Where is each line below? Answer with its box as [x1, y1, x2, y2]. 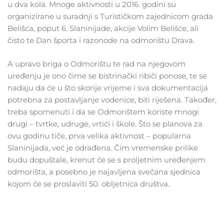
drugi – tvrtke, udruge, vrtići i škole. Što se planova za [7, 118, 202, 128]
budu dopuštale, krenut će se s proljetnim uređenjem [7, 154, 205, 164]
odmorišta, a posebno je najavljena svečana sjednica [7, 166, 200, 176]
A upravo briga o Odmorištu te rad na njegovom [7, 58, 185, 68]
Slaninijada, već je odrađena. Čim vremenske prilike [7, 142, 198, 152]
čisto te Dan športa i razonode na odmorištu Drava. [7, 35, 194, 45]
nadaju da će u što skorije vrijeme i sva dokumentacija [7, 82, 208, 92]
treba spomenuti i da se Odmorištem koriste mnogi [7, 106, 199, 116]
